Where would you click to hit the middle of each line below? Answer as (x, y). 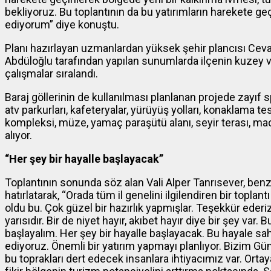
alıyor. (18, 135)
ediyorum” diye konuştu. (62, 25)
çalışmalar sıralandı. (51, 74)
